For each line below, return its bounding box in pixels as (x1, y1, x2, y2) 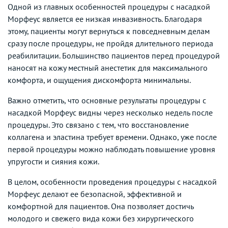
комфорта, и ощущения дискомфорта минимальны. (8, 74, 191, 85)
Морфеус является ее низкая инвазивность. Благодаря (8, 13, 202, 24)
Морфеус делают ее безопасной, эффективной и (8, 188, 182, 199)
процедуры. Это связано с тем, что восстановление (8, 119, 189, 130)
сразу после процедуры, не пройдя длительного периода (8, 38, 213, 48)
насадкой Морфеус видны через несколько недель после (8, 107, 213, 118)
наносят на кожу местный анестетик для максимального (8, 62, 208, 73)
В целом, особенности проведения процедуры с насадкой (8, 176, 217, 187)
